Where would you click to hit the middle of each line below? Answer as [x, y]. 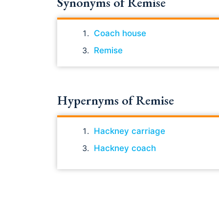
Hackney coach [125, 148]
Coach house [120, 33]
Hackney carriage [130, 131]
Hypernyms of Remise [116, 100]
